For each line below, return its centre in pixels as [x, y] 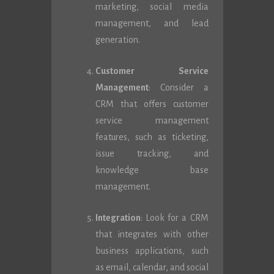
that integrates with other [152, 234]
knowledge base [152, 170]
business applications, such [152, 251]
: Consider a [178, 87]
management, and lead [152, 23]
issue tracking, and [152, 154]
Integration [118, 218]
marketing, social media [152, 7]
